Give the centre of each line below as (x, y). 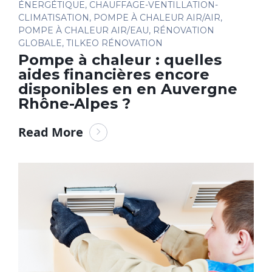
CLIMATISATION (54, 17)
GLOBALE (40, 43)
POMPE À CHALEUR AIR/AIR (157, 17)
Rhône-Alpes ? (74, 103)
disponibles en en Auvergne (128, 89)
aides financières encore (114, 74)
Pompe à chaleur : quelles (120, 59)
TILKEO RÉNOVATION (114, 43)
